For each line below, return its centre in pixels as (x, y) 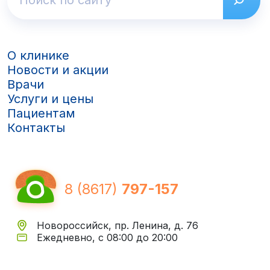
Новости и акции (58, 70)
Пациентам (41, 113)
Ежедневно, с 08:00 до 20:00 (107, 237)
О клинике (38, 55)
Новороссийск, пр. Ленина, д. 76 (118, 225)
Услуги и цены (50, 99)
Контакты (36, 127)
